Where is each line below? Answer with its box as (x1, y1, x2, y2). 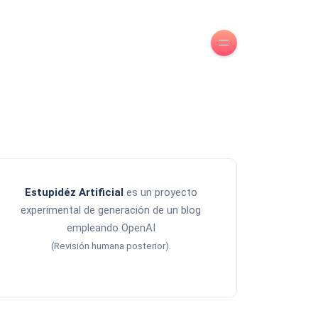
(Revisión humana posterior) (50, 241, 169, 252)
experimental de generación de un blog (21, 204, 201, 217)
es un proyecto (123, 186, 197, 199)
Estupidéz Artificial (24, 186, 124, 199)
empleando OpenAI (66, 221, 155, 235)
